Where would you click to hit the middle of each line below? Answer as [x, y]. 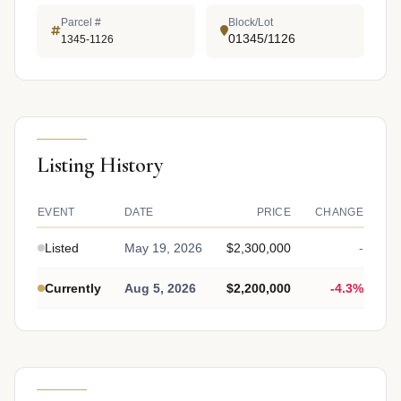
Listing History [100, 166]
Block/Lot [251, 22]
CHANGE [339, 213]
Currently [73, 289]
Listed [62, 248]
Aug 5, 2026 [160, 289]
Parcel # [81, 22]
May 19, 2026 [163, 248]
